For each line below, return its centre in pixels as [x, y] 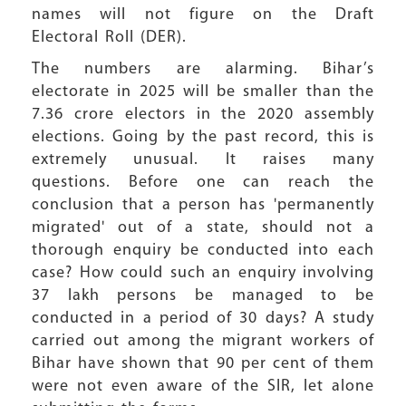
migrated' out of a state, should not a [203, 228]
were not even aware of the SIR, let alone [203, 387]
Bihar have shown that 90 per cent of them [203, 364]
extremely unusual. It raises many [203, 160]
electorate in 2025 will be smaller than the [203, 92]
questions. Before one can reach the [203, 183]
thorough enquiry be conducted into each [203, 251]
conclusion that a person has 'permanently [203, 205]
